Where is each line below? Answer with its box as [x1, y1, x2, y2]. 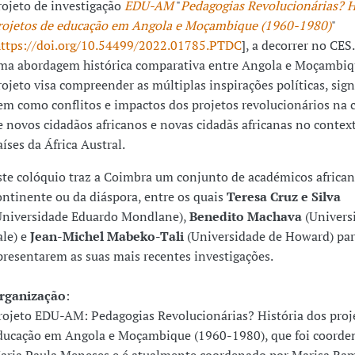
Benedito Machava [189, 207, 305, 225]
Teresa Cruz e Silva [226, 187, 341, 205]
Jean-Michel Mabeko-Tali [29, 227, 187, 245]
